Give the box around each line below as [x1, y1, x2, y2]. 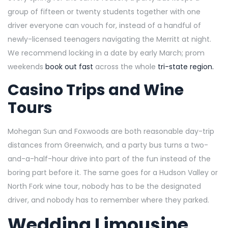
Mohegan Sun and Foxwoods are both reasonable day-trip [8, 126, 214, 136]
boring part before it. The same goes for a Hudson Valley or [8, 167, 218, 178]
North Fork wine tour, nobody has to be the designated [8, 181, 201, 191]
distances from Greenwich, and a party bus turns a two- [8, 139, 208, 150]
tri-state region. [158, 61, 214, 72]
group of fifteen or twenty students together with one [8, 6, 201, 17]
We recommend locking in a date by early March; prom [8, 47, 205, 58]
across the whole [95, 61, 158, 72]
